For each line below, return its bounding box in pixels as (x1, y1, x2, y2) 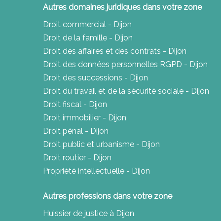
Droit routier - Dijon (43, 153, 111, 163)
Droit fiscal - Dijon (43, 100, 107, 110)
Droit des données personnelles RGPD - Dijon (43, 60, 208, 70)
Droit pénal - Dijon (43, 126, 109, 136)
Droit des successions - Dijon (43, 73, 148, 83)
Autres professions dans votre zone (43, 191, 172, 201)
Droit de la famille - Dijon (43, 33, 133, 43)
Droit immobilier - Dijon (43, 113, 126, 123)
